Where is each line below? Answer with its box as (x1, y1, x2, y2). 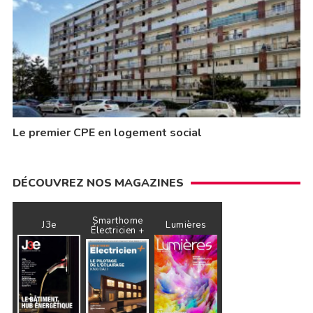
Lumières (166, 218, 207, 231)
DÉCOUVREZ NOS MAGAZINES (12, 175, 184, 191)
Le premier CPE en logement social (12, 125, 202, 141)
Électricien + (91, 224, 145, 238)
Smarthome (92, 214, 143, 228)
